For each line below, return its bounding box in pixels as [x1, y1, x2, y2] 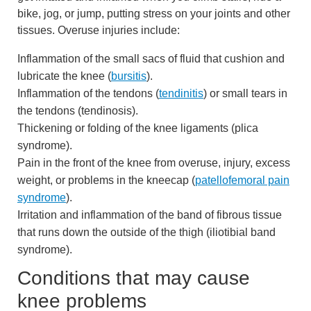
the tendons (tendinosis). [17, 105, 138, 117]
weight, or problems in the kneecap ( [17, 174, 195, 187]
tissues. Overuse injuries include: [17, 24, 180, 37]
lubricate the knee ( [17, 70, 111, 83]
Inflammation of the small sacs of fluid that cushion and [17, 53, 285, 65]
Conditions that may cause [17, 267, 250, 289]
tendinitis [159, 87, 203, 100]
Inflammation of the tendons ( [17, 87, 159, 100]
